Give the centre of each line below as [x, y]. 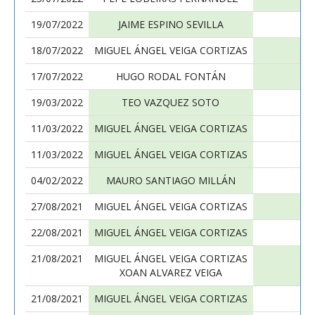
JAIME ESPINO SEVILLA [171, 24]
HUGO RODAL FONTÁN [171, 76]
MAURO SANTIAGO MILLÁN [171, 180]
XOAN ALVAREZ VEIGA [171, 272]
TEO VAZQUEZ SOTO [171, 102]
